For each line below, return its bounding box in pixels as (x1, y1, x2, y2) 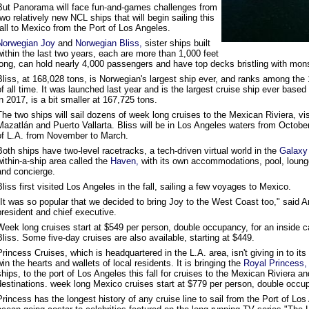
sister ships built (142, 38, 210, 48)
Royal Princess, (243, 258, 307, 268)
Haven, (110, 156, 139, 166)
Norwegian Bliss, (75, 38, 142, 48)
